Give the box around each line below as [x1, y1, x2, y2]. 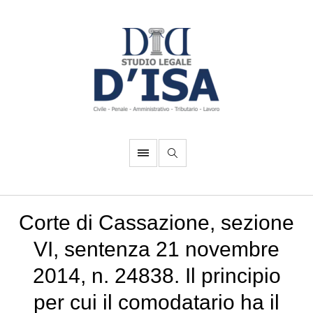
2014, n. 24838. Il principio [32, 264, 281, 287]
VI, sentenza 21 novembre [34, 238, 279, 261]
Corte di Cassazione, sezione [19, 211, 294, 234]
